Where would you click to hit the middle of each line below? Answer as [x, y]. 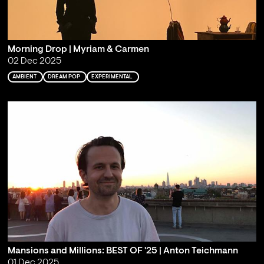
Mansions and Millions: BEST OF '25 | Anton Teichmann [123, 251]
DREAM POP [64, 77]
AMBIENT [24, 77]
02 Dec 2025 [34, 62]
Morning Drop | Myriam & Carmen [78, 50]
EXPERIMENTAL [112, 77]
